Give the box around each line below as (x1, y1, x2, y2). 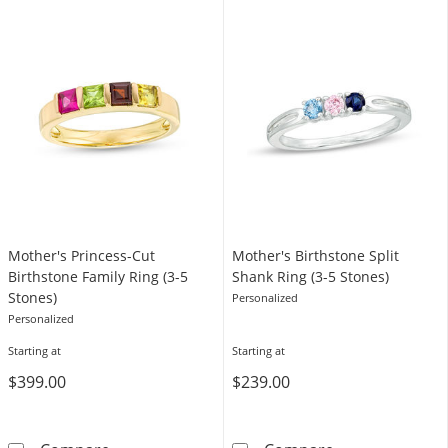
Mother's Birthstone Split (232, 246, 399, 265)
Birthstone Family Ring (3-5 (8, 267, 188, 286)
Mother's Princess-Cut (8, 246, 155, 265)
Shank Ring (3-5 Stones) (232, 267, 389, 286)
